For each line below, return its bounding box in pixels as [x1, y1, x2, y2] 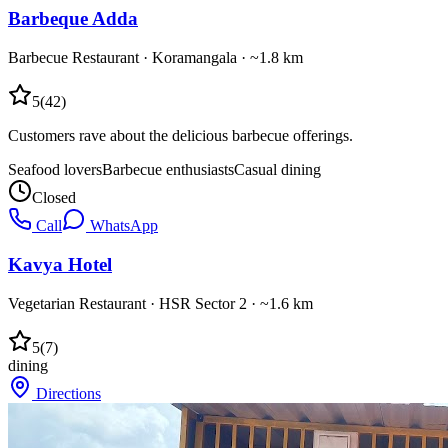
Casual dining [234, 161, 321, 179]
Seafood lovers [8, 161, 102, 179]
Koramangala [152, 49, 237, 67]
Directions [32, 384, 101, 402]
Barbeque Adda [8, 8, 138, 30]
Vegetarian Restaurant [8, 294, 146, 312]
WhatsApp [86, 217, 158, 235]
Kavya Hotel [8, 253, 112, 275]
